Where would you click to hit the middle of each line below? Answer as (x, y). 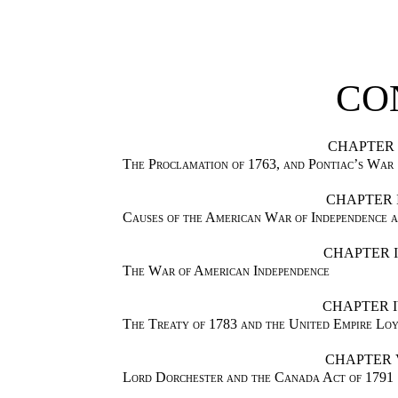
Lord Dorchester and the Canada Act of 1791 (258, 377)
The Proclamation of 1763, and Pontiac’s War (258, 163)
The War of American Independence (226, 270)
